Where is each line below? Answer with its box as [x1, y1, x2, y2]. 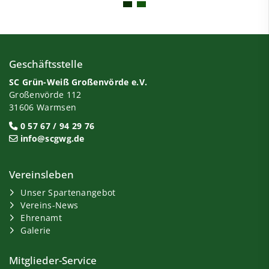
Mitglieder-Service [9, 253, 97, 267]
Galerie [20, 225, 51, 236]
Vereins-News [20, 199, 79, 211]
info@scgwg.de [20, 133, 85, 144]
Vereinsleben [9, 168, 74, 181]
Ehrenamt [20, 212, 62, 223]
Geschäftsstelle [9, 57, 83, 71]
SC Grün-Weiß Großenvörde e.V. [9, 76, 148, 88]
